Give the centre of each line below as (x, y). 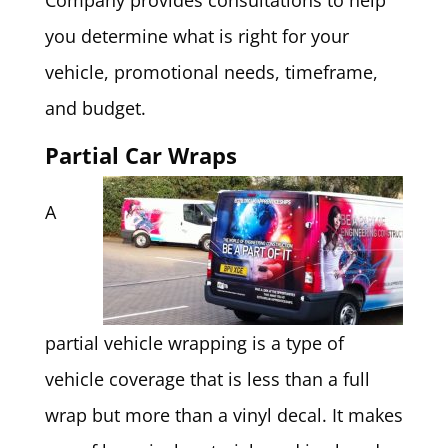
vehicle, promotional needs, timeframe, (211, 72)
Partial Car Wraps (140, 155)
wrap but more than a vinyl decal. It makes (223, 415)
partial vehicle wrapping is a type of (194, 343)
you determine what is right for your (196, 36)
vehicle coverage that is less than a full (207, 379)
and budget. (95, 108)
